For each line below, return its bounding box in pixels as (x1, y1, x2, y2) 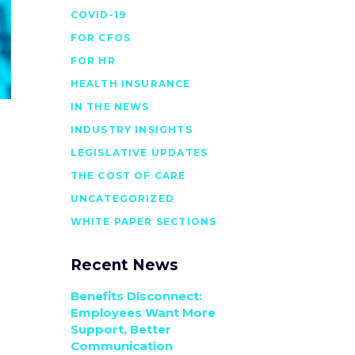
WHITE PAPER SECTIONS (70, 216, 217, 227)
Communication (70, 338, 173, 353)
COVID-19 (70, 9, 127, 21)
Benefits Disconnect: (70, 288, 202, 303)
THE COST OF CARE (70, 170, 186, 181)
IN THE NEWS (70, 101, 150, 113)
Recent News (70, 256, 178, 274)
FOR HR (70, 55, 116, 67)
